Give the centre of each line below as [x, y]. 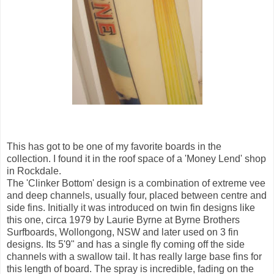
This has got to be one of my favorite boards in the [114, 147]
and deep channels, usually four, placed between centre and [137, 196]
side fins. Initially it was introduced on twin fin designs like [131, 208]
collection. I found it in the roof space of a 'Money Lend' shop [136, 159]
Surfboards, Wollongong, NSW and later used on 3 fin [123, 232]
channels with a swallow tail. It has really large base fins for [134, 257]
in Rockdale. [34, 171]
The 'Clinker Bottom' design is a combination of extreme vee [136, 183]
